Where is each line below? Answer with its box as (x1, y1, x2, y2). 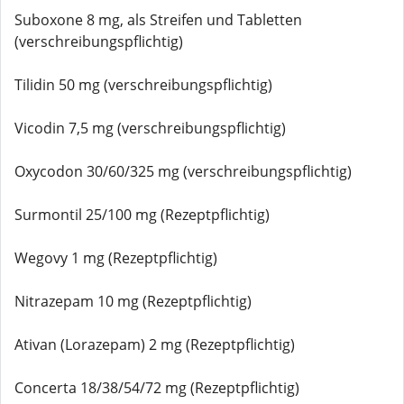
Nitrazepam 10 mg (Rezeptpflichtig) (14, 291, 252, 311)
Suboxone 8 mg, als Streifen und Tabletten (14, 10, 302, 30)
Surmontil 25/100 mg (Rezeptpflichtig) (14, 205, 270, 225)
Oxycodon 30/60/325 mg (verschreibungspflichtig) (14, 161, 352, 181)
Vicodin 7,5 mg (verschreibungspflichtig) (14, 118, 286, 138)
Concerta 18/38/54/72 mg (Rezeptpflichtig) (14, 378, 299, 398)
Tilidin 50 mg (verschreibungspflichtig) (14, 75, 272, 95)
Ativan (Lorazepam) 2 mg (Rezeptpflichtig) (14, 335, 295, 354)
